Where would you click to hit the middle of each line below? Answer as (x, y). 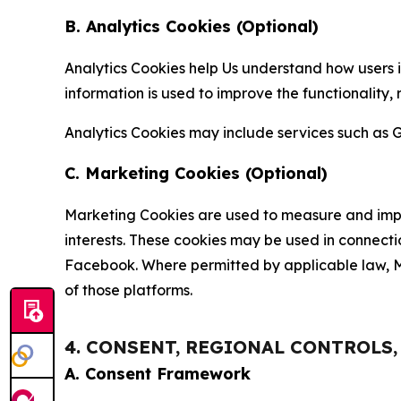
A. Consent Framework (158, 374)
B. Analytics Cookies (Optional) (192, 26)
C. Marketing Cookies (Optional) (196, 173)
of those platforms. (128, 290)
